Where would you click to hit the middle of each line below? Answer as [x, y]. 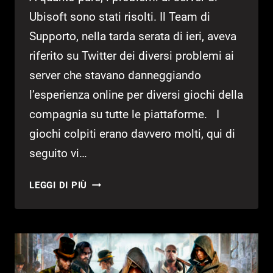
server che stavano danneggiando [115, 76]
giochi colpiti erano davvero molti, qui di [132, 134]
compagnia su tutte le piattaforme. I [124, 115]
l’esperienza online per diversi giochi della [136, 95]
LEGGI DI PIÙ [58, 186]
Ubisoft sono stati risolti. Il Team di [120, 17]
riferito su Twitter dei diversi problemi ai [132, 56]
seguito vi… [58, 154]
